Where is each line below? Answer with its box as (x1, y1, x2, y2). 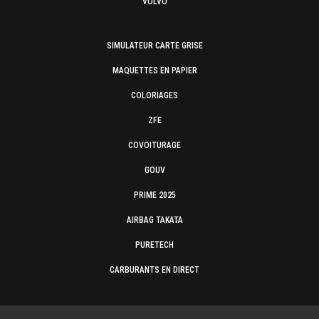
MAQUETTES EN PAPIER (112, 66, 197, 75)
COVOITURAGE (128, 140, 181, 150)
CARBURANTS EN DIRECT (110, 265, 199, 275)
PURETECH (135, 240, 174, 250)
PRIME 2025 (133, 190, 176, 200)
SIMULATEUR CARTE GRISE (106, 41, 203, 51)
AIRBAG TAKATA (126, 215, 183, 225)
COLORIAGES (131, 90, 178, 100)
